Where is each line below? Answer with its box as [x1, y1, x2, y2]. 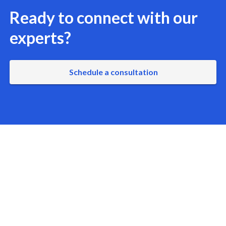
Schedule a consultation [69, 67, 158, 77]
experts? [9, 27, 71, 47]
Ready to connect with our [9, 7, 198, 27]
